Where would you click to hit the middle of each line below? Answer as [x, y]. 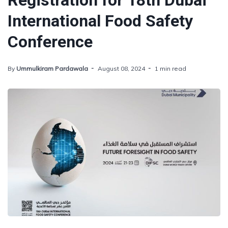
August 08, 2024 [121, 68]
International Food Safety [100, 21]
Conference [50, 42]
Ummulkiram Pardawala [52, 68]
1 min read [170, 68]
